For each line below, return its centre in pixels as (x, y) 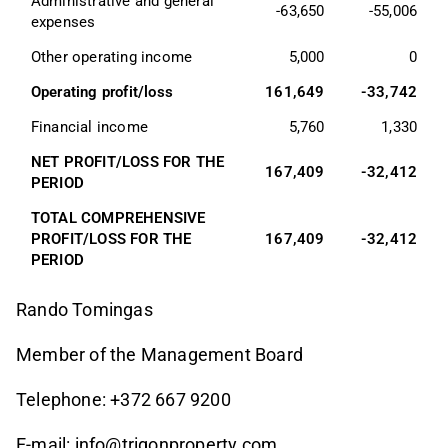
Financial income (89, 126)
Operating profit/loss (102, 91)
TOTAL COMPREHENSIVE (120, 217)
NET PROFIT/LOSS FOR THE (129, 161)
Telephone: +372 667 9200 (123, 399)
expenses (63, 21)
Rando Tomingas (84, 309)
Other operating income (111, 56)
